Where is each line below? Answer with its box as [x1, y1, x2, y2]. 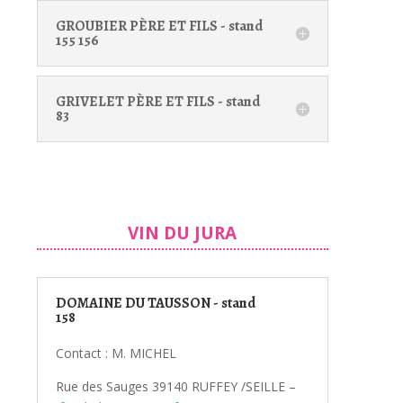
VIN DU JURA [128, 220, 237, 245]
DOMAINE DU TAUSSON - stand [55, 292, 255, 313]
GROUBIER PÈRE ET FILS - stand [55, 15, 263, 36]
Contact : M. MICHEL [55, 344, 176, 362]
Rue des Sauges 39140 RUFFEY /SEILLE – [55, 377, 296, 395]
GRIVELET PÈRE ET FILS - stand [55, 91, 260, 112]
